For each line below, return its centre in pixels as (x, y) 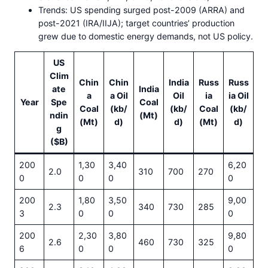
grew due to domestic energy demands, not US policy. (146, 36)
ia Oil (238, 95)
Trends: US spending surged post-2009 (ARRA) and (141, 10)
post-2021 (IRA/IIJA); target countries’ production (136, 23)
